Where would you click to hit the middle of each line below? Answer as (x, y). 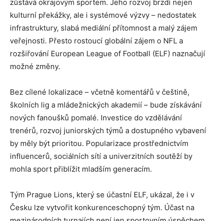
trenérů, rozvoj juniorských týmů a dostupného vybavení (108, 130)
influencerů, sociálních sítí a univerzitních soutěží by (101, 156)
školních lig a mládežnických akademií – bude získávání (106, 105)
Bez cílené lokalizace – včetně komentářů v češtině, (100, 92)
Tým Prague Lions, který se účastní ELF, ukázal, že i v (102, 194)
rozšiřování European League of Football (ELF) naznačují (108, 53)
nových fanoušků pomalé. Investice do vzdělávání (96, 117)
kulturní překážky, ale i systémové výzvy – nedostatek (103, 15)
